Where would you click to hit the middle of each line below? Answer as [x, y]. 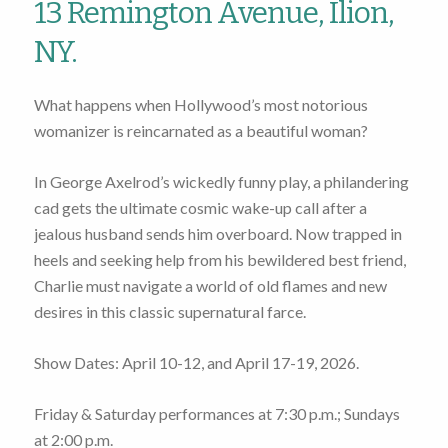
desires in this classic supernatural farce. [169, 311]
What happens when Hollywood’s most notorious [200, 104]
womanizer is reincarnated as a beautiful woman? [200, 130]
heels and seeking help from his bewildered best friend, [219, 259]
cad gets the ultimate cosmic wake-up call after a [200, 207]
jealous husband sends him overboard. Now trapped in [217, 233]
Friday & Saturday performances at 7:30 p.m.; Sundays [216, 413]
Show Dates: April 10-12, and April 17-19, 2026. [196, 362]
